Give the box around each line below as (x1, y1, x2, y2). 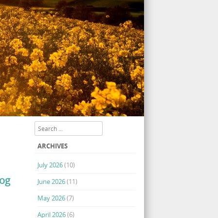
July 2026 (37, 160, 63, 169)
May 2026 (37, 193, 66, 202)
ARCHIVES (37, 142, 68, 151)
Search (35, 122, 54, 130)
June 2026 (37, 177, 66, 186)
